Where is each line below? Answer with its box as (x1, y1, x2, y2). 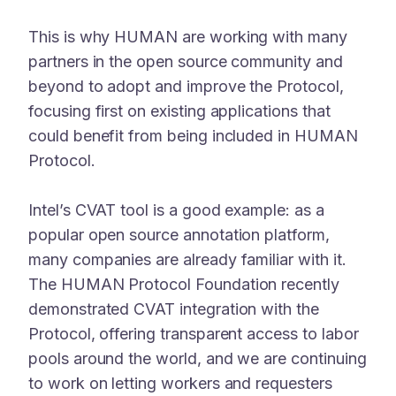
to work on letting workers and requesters (28, 373, 332, 392)
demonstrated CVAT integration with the (28, 299, 319, 318)
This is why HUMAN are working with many (28, 27, 347, 47)
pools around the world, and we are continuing (28, 348, 367, 368)
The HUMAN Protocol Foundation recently (28, 274, 339, 293)
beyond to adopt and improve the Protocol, (28, 77, 344, 96)
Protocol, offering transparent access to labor (28, 324, 359, 343)
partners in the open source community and (28, 52, 343, 72)
